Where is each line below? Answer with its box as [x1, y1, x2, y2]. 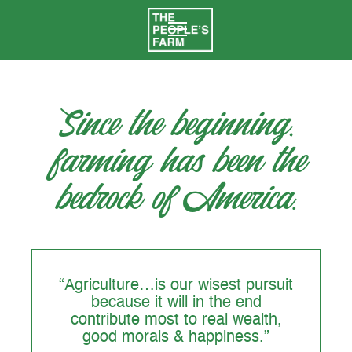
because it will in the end [90, 295, 262, 312]
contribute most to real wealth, [70, 313, 282, 329]
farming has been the [49, 141, 303, 183]
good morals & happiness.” [82, 330, 269, 346]
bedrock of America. [55, 178, 297, 220]
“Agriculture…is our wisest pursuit [59, 278, 293, 295]
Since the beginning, [58, 104, 294, 146]
